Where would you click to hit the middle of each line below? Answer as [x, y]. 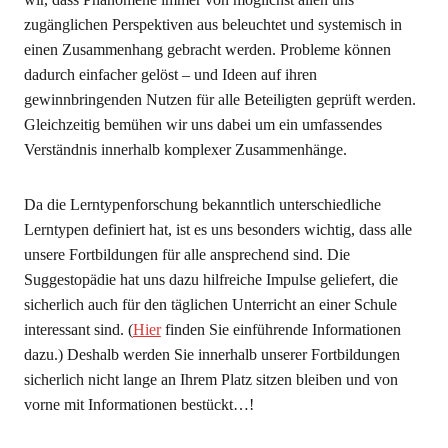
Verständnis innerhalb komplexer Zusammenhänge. [185, 149]
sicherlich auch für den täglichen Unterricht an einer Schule [210, 304]
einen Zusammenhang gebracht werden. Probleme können [207, 49]
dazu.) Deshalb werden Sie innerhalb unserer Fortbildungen [211, 354]
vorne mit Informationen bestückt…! [138, 404]
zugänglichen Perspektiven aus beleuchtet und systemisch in [212, 24]
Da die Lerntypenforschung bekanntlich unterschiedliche [202, 204]
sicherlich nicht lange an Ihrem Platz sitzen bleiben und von [210, 379]
